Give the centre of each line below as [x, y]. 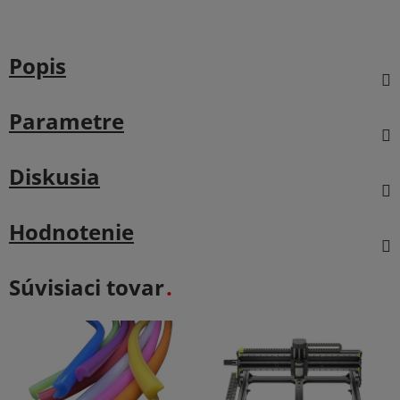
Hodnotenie [71, 231]
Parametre [67, 121]
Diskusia [54, 176]
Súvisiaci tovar [87, 287]
